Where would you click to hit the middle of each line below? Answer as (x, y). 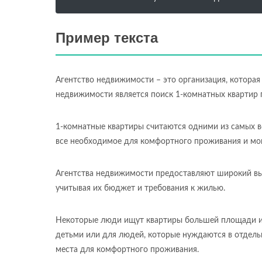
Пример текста (107, 38)
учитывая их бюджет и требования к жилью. (140, 188)
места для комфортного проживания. (127, 250)
